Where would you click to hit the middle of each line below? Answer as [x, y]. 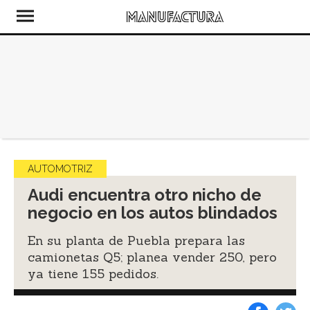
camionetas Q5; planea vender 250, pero [152, 257]
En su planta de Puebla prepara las [136, 240]
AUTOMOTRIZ [60, 169]
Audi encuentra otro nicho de [145, 195]
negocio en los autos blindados [153, 213]
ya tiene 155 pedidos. [93, 274]
